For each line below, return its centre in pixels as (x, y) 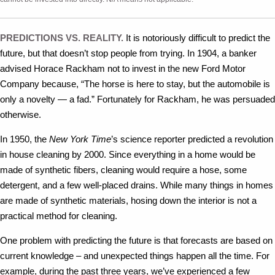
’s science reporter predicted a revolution (192, 139)
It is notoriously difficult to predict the (198, 38)
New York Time (80, 139)
